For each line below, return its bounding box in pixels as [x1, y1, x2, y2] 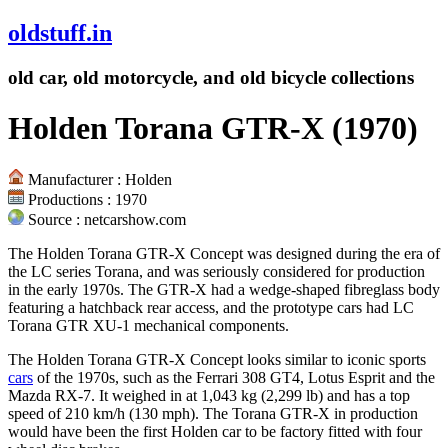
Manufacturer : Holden [24, 170, 172, 188]
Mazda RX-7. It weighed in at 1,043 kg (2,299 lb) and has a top [8, 386, 410, 404]
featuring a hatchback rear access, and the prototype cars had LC [8, 298, 414, 316]
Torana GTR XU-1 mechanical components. [8, 316, 289, 334]
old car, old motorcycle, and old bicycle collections [8, 66, 414, 88]
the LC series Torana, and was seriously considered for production [8, 262, 425, 280]
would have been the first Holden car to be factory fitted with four [8, 422, 422, 440]
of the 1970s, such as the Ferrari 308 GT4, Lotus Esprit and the [33, 368, 435, 386]
